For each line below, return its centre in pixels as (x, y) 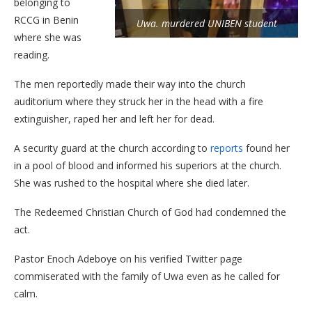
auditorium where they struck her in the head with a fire (139, 101)
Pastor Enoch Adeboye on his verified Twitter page (128, 259)
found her (266, 148)
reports (227, 148)
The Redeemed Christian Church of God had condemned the (150, 212)
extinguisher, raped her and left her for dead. (114, 119)
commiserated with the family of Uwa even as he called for (147, 276)
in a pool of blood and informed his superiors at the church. (148, 165)
